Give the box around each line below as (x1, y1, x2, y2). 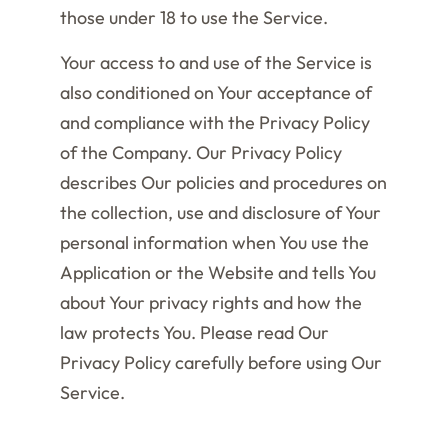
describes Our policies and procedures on (60, 171, 387, 194)
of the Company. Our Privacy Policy (60, 141, 342, 164)
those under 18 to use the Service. (60, 6, 328, 29)
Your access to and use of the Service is (60, 51, 372, 74)
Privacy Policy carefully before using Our (60, 351, 382, 374)
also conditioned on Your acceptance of (60, 81, 372, 104)
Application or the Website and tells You (60, 261, 376, 284)
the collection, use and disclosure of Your (60, 201, 381, 224)
